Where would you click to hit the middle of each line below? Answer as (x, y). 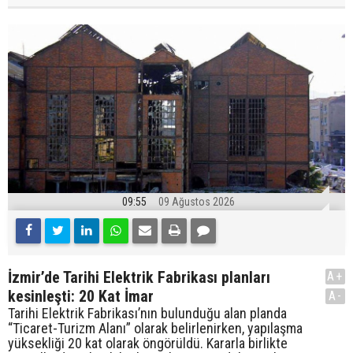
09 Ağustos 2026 (197, 201)
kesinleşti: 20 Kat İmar (81, 296)
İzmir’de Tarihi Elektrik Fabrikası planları (139, 277)
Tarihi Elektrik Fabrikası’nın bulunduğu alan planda (147, 313)
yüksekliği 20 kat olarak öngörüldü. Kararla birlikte (148, 343)
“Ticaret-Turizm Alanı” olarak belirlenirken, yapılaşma (155, 328)
